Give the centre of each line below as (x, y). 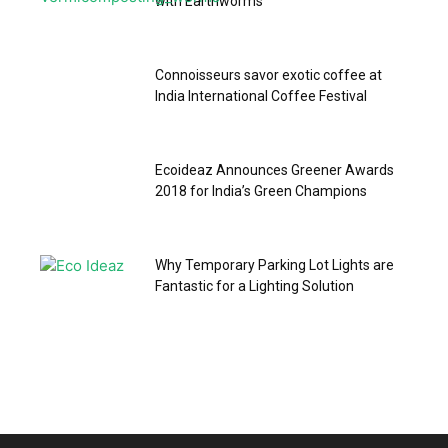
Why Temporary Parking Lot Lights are (274, 264)
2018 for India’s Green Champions (261, 190)
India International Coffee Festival (261, 95)
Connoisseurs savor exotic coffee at (268, 74)
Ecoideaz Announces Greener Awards (274, 169)
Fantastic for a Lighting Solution (254, 285)
